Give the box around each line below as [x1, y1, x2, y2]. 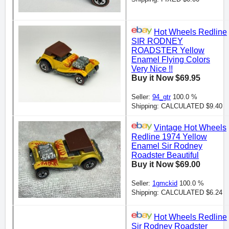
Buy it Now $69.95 [131, 74, 200, 83]
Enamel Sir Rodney [131, 142, 202, 151]
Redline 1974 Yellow [131, 132, 207, 142]
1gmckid [152, 179, 177, 188]
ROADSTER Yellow [131, 46, 204, 55]
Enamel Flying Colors [131, 55, 210, 64]
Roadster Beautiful [131, 151, 199, 160]
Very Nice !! [131, 64, 173, 74]
